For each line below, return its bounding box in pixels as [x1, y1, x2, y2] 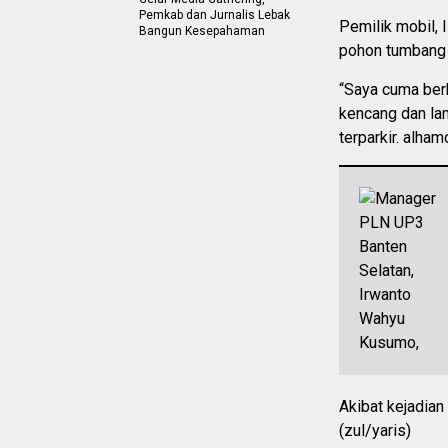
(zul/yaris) [339, 421, 411, 440]
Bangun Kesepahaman [139, 24, 265, 38]
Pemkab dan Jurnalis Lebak [139, 8, 290, 22]
